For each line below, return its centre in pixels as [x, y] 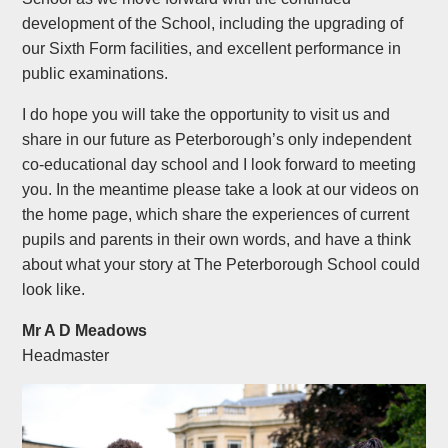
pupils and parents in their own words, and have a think [217, 239]
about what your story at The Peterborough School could [221, 264]
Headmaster [66, 355]
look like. [54, 289]
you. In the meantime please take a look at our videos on [221, 189]
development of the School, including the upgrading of [213, 23]
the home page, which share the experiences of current [216, 214]
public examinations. [95, 73]
